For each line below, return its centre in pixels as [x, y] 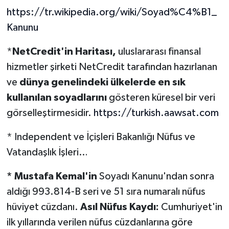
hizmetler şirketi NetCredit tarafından [89, 67]
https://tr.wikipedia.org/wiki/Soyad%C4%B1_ [111, 13]
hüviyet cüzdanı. [43, 207]
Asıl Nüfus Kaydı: [119, 207]
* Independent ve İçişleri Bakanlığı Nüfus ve [101, 137]
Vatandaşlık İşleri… [47, 153]
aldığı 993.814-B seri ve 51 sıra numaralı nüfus [106, 192]
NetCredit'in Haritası [62, 52]
